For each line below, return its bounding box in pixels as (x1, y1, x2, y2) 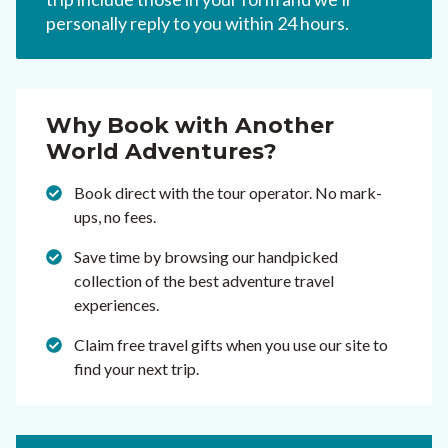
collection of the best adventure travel (74, 271, 334, 291)
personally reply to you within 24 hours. (46, 12, 349, 35)
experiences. (74, 295, 159, 315)
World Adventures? (46, 138, 277, 166)
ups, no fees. (74, 207, 156, 227)
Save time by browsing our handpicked (74, 247, 338, 267)
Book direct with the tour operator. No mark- (74, 183, 382, 203)
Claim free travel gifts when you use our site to (74, 335, 388, 355)
